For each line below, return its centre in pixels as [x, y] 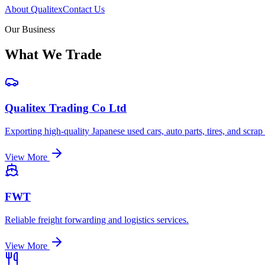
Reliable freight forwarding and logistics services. [97, 219]
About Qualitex [34, 9]
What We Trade [53, 54]
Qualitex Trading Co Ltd [66, 108]
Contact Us [84, 9]
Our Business [30, 29]
